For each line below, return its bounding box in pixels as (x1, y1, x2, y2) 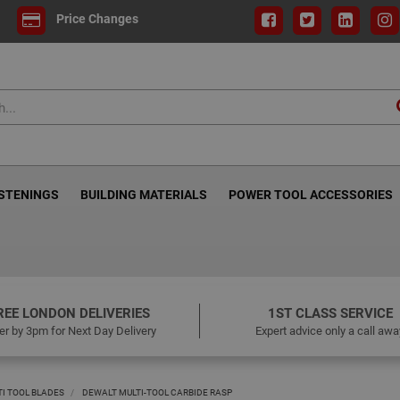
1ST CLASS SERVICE (267, 304, 393, 321)
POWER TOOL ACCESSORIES (229, 186, 393, 203)
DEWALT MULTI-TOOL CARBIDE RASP (82, 386, 232, 398)
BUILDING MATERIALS (80, 186, 207, 203)
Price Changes (55, 10, 138, 28)
